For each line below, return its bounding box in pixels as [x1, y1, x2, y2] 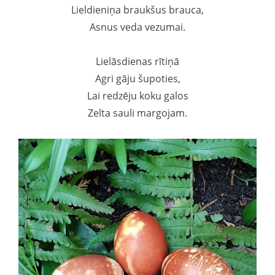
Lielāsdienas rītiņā [96, 55, 179, 68]
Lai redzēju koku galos [87, 89, 188, 103]
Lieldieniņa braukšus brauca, [71, 3, 204, 17]
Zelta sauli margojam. [88, 106, 187, 120]
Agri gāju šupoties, [95, 72, 180, 85]
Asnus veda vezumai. [90, 20, 185, 34]
